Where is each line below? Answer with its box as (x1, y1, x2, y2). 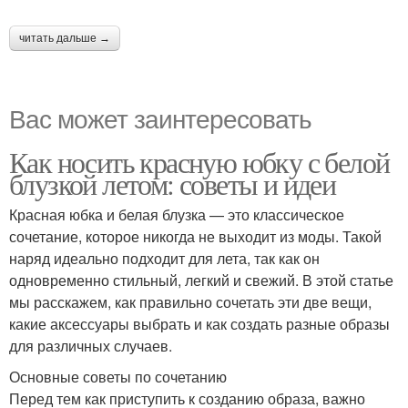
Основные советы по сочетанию (9, 366, 227, 388)
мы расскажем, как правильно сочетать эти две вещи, (9, 291, 372, 313)
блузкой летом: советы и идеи (9, 164, 336, 204)
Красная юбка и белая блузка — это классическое (9, 204, 344, 226)
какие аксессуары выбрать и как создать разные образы (9, 313, 390, 335)
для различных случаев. (9, 335, 172, 357)
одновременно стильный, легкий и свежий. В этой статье (9, 270, 393, 291)
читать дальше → (19, 32, 110, 46)
